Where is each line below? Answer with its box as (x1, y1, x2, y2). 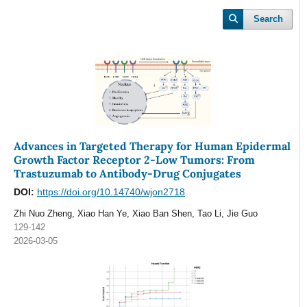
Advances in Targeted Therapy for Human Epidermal (13, 139, 291, 153)
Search (254, 14, 284, 25)
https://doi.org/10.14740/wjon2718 (36, 186, 185, 198)
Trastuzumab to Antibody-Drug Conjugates (13, 167, 241, 181)
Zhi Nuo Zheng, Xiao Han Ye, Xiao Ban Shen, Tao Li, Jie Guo (13, 208, 258, 219)
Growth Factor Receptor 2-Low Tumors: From (13, 153, 255, 167)
